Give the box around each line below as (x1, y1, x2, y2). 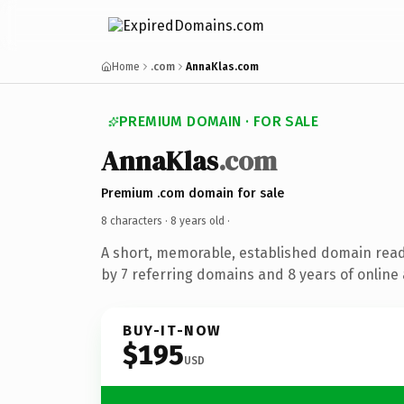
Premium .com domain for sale (101, 185, 284, 201)
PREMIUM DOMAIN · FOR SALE (119, 113, 318, 130)
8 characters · (101, 214, 170, 227)
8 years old (170, 214, 225, 227)
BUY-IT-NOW (123, 321, 222, 339)
